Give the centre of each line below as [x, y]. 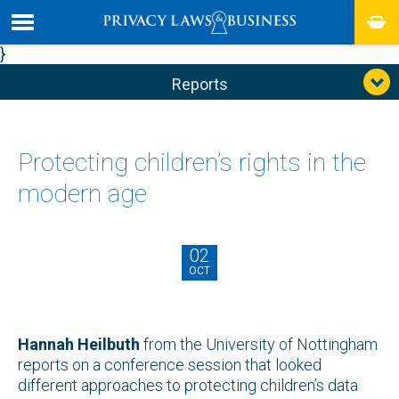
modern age [82, 194]
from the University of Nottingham [259, 345]
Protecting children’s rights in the [192, 163]
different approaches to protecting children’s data [188, 386]
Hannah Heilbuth [79, 345]
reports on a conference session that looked [170, 365]
